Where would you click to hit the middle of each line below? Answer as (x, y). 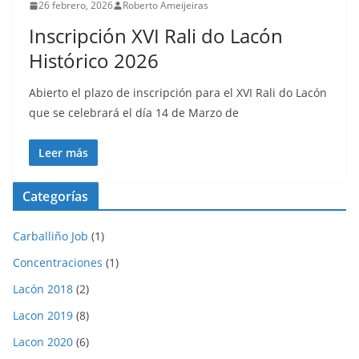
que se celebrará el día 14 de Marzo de (134, 113)
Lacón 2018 (43, 289)
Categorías (56, 196)
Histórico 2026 (94, 61)
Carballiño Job (50, 236)
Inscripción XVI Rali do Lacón (156, 36)
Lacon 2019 (43, 315)
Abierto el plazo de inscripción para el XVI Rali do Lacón (178, 93)
